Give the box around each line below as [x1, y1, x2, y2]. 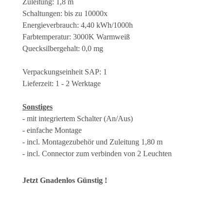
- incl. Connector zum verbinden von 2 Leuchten [22, 149, 172, 158]
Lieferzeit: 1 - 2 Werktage [22, 79, 101, 88]
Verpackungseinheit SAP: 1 [22, 67, 107, 76]
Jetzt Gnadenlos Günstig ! [22, 176, 107, 184]
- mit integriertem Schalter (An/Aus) [22, 114, 133, 123]
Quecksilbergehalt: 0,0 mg [22, 44, 103, 53]
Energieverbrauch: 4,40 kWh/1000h [22, 20, 133, 29]
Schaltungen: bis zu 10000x [22, 9, 108, 18]
